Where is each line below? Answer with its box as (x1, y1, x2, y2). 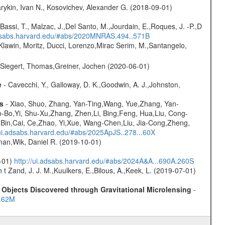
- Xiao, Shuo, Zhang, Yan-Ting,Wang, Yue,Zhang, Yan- (3, 98, 179, 109)
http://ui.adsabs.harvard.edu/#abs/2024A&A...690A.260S (14, 156, 194, 166)
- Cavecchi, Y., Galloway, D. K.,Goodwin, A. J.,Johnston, (1, 79, 180, 90)
